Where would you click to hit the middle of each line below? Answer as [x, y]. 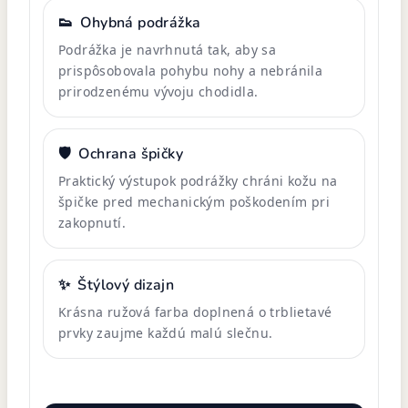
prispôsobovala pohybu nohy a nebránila [191, 70]
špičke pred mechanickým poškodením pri [194, 201]
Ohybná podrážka [141, 22]
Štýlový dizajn [126, 285]
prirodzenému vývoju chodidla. [158, 91]
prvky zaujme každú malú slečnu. [166, 332]
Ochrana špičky [131, 153]
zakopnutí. [92, 222]
